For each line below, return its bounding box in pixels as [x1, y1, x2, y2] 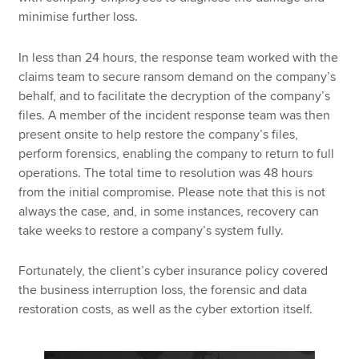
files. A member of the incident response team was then [18, 107, 331, 123]
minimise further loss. [18, 9, 139, 26]
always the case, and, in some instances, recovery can [18, 203, 320, 220]
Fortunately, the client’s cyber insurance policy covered [18, 263, 329, 280]
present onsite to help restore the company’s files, [18, 126, 299, 143]
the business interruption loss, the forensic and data [18, 282, 308, 299]
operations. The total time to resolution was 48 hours [18, 164, 313, 181]
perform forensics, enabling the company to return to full [18, 145, 335, 162]
